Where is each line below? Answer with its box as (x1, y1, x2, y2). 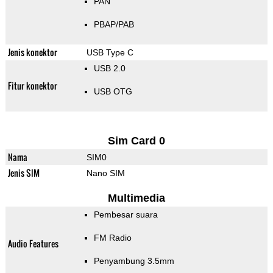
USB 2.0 (93, 63, 126, 74)
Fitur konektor (7, 79, 57, 93)
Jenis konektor (7, 46, 57, 59)
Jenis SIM (7, 166, 40, 180)
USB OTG (93, 87, 132, 97)
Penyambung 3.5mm (93, 256, 174, 266)
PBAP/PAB (93, 19, 134, 30)
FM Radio (93, 233, 132, 243)
